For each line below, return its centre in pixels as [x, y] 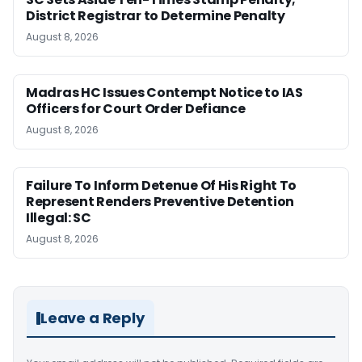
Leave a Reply [93, 318]
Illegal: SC [59, 218]
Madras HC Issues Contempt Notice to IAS [164, 93]
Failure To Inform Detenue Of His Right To [162, 185]
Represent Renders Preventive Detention [160, 202]
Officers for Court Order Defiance [136, 109]
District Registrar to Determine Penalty [156, 16]
